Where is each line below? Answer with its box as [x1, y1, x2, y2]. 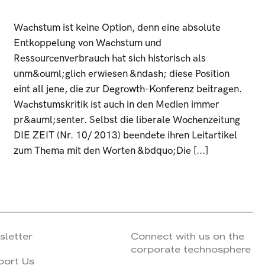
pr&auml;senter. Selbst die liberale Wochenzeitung [14, 114, 241, 126]
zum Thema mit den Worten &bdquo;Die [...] [14, 145, 209, 157]
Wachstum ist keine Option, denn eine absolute [14, 22, 221, 34]
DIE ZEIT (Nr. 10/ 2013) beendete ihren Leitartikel [14, 130, 238, 141]
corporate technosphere [130, 243, 251, 256]
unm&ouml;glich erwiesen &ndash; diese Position [14, 68, 230, 80]
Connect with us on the [130, 230, 244, 243]
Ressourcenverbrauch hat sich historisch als [14, 53, 206, 64]
